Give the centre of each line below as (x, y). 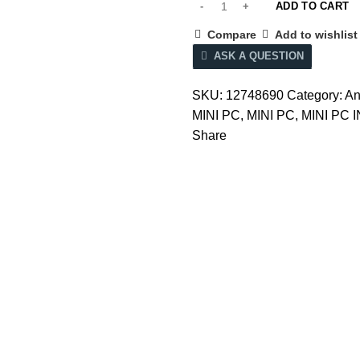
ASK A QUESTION (259, 55)
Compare (232, 34)
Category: (316, 95)
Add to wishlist (316, 34)
